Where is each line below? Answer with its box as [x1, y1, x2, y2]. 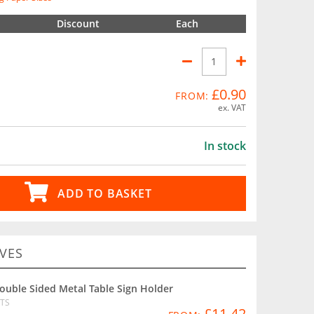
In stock [204, 137, 246, 153]
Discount [57, 17, 100, 30]
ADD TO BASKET [57, 185, 152, 201]
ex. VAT [217, 101, 246, 114]
